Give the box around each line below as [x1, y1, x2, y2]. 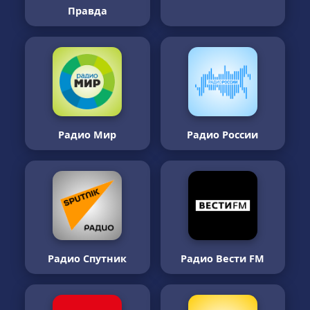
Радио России [187, 128, 259, 141]
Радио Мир [58, 128, 117, 141]
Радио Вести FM [181, 252, 265, 265]
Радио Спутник [48, 252, 127, 265]
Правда [67, 4, 107, 17]
